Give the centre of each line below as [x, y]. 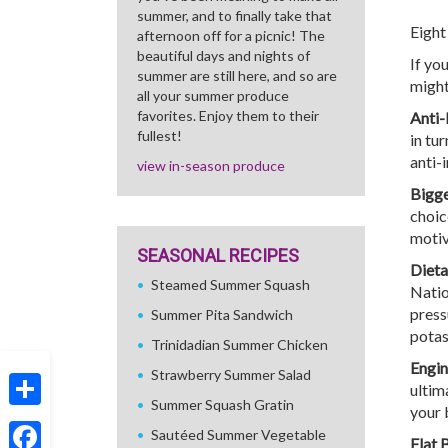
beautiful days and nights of [223, 55]
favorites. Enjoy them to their [228, 115]
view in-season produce [211, 165]
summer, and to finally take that [234, 15]
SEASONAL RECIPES [218, 255]
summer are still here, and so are [237, 75]
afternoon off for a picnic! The [231, 35]
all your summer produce [213, 95]
